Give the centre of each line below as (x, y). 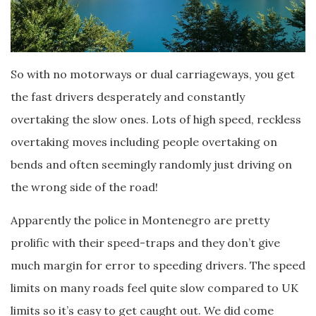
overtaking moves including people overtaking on (144, 142)
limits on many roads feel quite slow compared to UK (154, 288)
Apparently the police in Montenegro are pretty (140, 220)
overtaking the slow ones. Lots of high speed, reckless (156, 120)
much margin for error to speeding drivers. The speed (158, 266)
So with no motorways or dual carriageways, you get (153, 74)
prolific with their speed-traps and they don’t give (145, 243)
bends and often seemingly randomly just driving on (151, 165)
